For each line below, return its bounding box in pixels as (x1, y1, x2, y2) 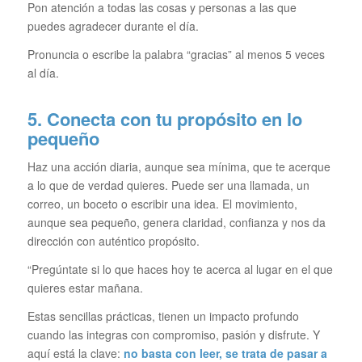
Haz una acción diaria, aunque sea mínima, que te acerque (27, 158, 330, 175)
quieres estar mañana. (27, 279, 143, 296)
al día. (27, 65, 59, 82)
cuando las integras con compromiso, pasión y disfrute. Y (27, 326, 320, 343)
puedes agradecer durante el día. (27, 18, 199, 35)
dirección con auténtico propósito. (27, 233, 200, 250)
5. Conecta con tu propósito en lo (27, 106, 302, 133)
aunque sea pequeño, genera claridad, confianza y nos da (27, 214, 326, 231)
